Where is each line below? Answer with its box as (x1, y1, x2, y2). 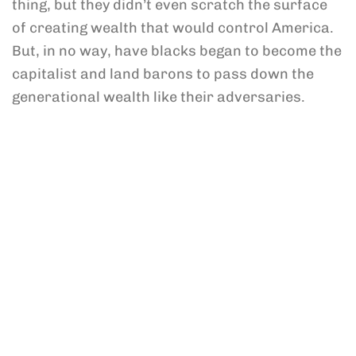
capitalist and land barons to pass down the (12, 65, 314, 83)
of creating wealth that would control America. (12, 19, 334, 37)
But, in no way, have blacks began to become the (12, 42, 342, 60)
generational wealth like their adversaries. (12, 88, 305, 106)
